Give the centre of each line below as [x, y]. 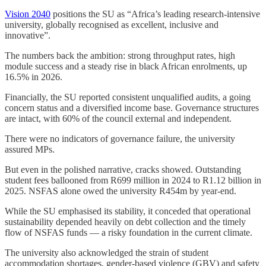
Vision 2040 [28, 14]
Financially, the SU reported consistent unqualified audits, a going [128, 97]
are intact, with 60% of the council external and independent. [118, 118]
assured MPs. [30, 149]
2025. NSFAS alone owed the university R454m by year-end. [121, 191]
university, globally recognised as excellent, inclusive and [112, 24]
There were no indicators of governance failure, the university [120, 138]
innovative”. [28, 35]
